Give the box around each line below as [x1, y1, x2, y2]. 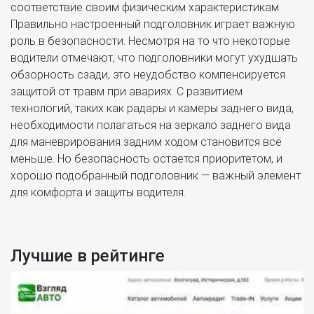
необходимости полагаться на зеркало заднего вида [11, 118, 291, 132]
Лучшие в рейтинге [11, 245, 165, 266]
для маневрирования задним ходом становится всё [11, 135, 282, 149]
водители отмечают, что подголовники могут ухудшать [11, 50, 298, 64]
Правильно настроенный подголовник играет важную [11, 17, 295, 31]
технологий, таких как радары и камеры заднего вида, [11, 101, 294, 115]
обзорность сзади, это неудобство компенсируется [11, 67, 285, 81]
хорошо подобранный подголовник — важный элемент [11, 168, 301, 182]
